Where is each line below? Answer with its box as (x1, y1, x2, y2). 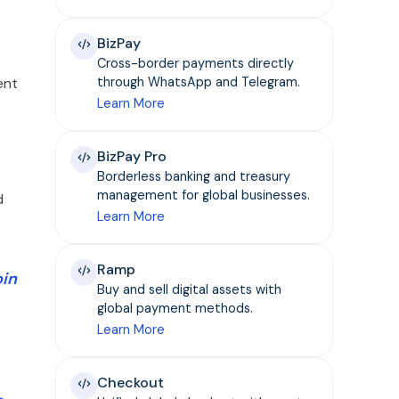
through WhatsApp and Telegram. (97, 73, 301, 90)
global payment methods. (97, 299, 254, 316)
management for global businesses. (97, 186, 311, 203)
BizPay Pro (97, 146, 167, 166)
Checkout (97, 372, 165, 392)
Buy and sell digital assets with (97, 281, 282, 297)
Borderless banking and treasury (97, 167, 291, 184)
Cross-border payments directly (97, 54, 295, 71)
